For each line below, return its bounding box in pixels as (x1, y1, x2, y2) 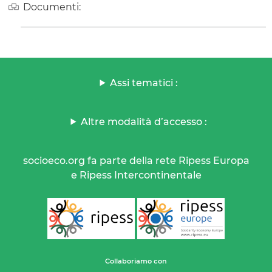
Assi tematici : (110, 76, 178, 89)
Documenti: (23, 1, 81, 13)
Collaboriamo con (105, 256, 167, 265)
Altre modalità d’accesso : (81, 115, 208, 127)
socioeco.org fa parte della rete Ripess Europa (22, 154, 250, 166)
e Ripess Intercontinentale (70, 169, 202, 181)
